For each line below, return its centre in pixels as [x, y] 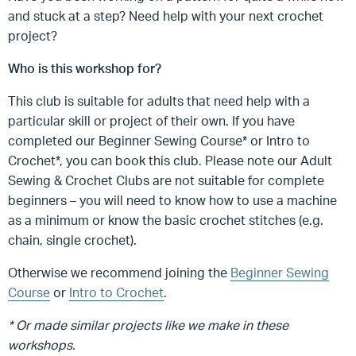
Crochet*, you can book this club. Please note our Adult [170, 161]
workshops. [42, 345]
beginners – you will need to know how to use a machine [172, 200]
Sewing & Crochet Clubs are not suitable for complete [166, 180]
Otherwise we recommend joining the [119, 273]
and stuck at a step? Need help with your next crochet [166, 16]
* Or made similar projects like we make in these [148, 325]
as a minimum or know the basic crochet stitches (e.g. [166, 220]
